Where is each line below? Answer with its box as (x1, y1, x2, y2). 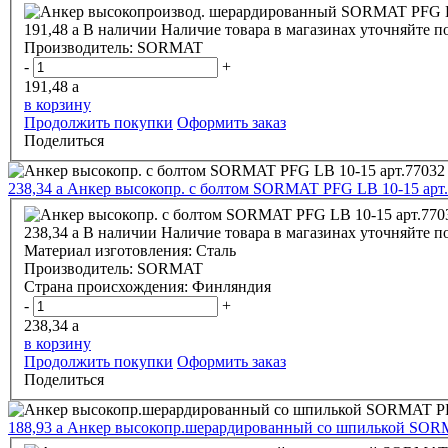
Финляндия (192, 277, 271, 295)
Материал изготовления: (24, 241, 196, 259)
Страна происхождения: (24, 277, 192, 295)
